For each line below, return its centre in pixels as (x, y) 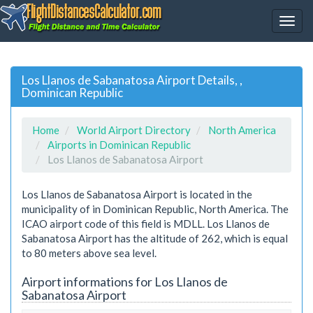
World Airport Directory (134, 130)
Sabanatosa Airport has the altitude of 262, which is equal (155, 238)
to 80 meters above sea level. (89, 253)
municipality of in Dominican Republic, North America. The (155, 209)
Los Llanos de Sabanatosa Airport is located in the (137, 194)
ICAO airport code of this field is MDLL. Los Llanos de (146, 223)
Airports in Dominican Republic (119, 144)
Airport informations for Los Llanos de (125, 281)
